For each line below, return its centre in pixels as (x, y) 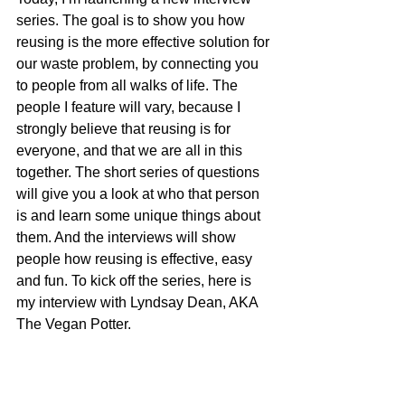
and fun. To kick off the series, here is (136, 281)
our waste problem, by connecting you (139, 64)
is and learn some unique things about (140, 216)
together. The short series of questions (140, 172)
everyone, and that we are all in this (131, 151)
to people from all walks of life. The (129, 85)
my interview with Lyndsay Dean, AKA (139, 302)
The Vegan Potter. (74, 324)
